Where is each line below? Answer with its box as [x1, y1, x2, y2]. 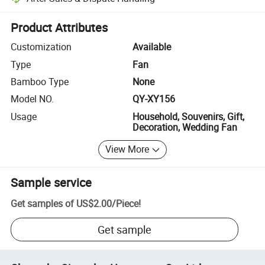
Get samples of [11, 197, 75, 211]
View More [105, 143, 150, 156]
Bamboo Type [11, 75, 69, 88]
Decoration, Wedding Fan [132, 120, 237, 134]
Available [132, 40, 171, 54]
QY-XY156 [132, 92, 175, 106]
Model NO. [11, 92, 54, 106]
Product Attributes [11, 20, 108, 36]
